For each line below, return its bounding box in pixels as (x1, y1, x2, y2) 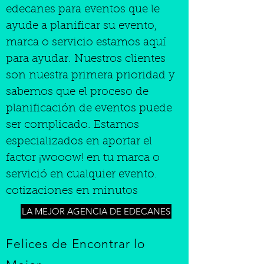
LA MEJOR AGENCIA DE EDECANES (22, 206, 170, 217)
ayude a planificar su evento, (6, 21, 157, 32)
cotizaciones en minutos (6, 186, 138, 197)
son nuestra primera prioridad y (6, 70, 175, 81)
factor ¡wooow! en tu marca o (6, 153, 160, 164)
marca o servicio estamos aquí (6, 37, 166, 48)
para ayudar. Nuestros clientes (6, 54, 166, 65)
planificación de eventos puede (6, 103, 172, 114)
